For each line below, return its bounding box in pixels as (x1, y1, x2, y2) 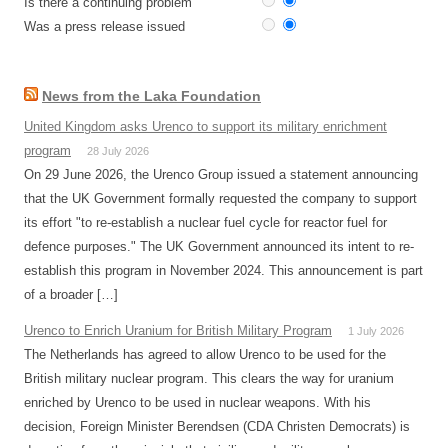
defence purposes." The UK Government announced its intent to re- (24, 239, 414, 254)
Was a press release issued (24, 19, 185, 34)
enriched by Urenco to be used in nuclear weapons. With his (24, 395, 371, 410)
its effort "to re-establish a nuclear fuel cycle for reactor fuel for (24, 215, 387, 230)
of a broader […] (24, 287, 118, 302)
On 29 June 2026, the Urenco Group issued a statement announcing (24, 167, 418, 182)
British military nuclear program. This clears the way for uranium (24, 371, 394, 386)
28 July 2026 (87, 145, 149, 157)
